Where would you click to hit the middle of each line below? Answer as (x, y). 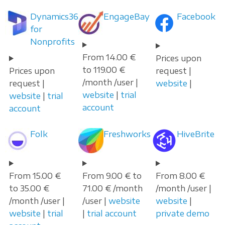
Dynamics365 (57, 16)
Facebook (196, 16)
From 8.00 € (180, 176)
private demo (183, 213)
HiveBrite (196, 134)
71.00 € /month (113, 188)
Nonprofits (52, 41)
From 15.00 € (35, 176)
